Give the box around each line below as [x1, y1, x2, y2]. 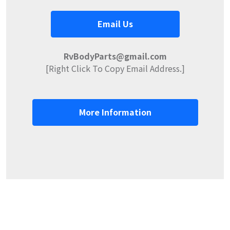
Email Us [97, 17, 133, 30]
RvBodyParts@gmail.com [63, 49, 167, 62]
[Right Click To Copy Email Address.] [45, 62, 185, 74]
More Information [79, 105, 151, 118]
